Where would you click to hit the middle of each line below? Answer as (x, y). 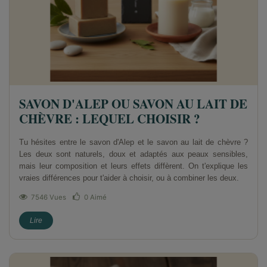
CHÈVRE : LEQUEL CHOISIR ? (110, 118)
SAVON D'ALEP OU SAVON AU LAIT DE (133, 103)
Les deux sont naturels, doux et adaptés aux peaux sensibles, (133, 154)
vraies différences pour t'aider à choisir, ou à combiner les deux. (129, 178)
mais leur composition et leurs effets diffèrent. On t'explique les (133, 166)
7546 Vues (49, 197)
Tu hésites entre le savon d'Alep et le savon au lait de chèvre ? (133, 142)
